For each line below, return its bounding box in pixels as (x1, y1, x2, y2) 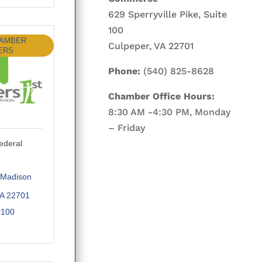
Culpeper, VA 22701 (108, 40, 194, 51)
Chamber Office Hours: (108, 90, 215, 102)
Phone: (108, 65, 141, 77)
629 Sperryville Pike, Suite (108, 8, 227, 20)
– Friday (108, 122, 146, 133)
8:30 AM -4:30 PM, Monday (108, 106, 231, 118)
